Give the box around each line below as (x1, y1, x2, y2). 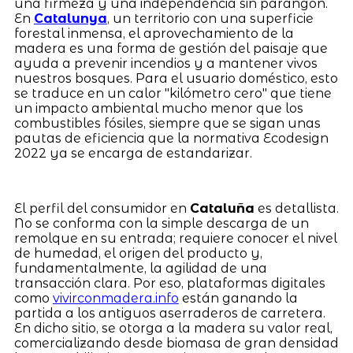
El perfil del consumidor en (13, 201, 190, 217)
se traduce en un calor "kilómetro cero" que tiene (13, 86, 332, 102)
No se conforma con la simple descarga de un (13, 216, 309, 232)
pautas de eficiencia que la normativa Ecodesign (13, 131, 329, 147)
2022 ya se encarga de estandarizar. (13, 146, 252, 162)
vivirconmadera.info (52, 291, 179, 307)
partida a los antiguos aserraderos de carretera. (13, 306, 325, 321)
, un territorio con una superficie (106, 11, 314, 27)
